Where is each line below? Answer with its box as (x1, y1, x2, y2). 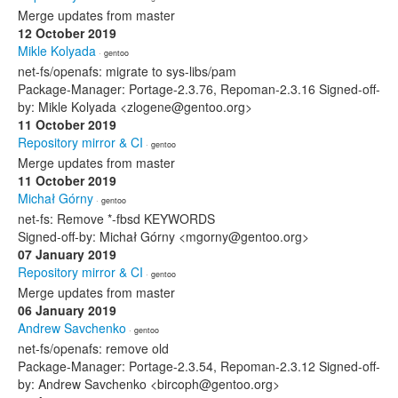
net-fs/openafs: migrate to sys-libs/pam (18, 62, 236, 80)
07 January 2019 (18, 245, 116, 263)
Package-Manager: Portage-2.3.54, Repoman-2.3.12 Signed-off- (18, 357, 380, 375)
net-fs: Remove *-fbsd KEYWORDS (18, 210, 215, 227)
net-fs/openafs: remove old (18, 339, 169, 357)
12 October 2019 (18, 24, 116, 42)
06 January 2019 (18, 301, 116, 319)
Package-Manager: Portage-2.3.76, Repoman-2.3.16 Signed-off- (18, 80, 380, 98)
